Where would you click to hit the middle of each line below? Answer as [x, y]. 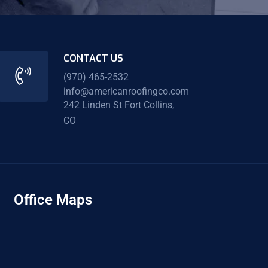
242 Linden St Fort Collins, [118, 105]
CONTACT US [93, 59]
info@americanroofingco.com [126, 91]
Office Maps [53, 200]
